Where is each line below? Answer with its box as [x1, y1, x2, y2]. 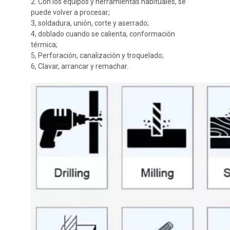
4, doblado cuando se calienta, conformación [31, 30, 175, 38]
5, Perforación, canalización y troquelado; [31, 51, 164, 60]
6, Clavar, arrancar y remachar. [31, 62, 128, 70]
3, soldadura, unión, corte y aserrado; [31, 19, 149, 27]
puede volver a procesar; [31, 8, 110, 16]
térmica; [31, 41, 57, 49]
